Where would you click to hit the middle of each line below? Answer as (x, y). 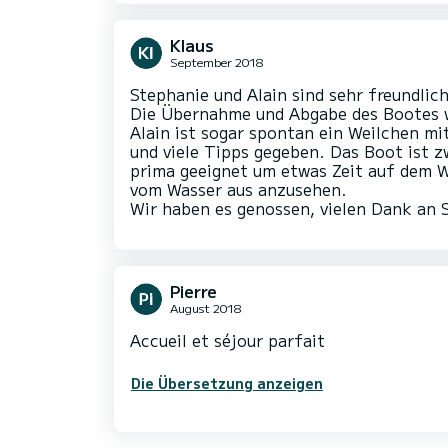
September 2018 (216, 62)
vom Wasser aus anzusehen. (238, 189)
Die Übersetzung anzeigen (227, 383)
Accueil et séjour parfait (227, 340)
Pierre (193, 291)
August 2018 (205, 308)
